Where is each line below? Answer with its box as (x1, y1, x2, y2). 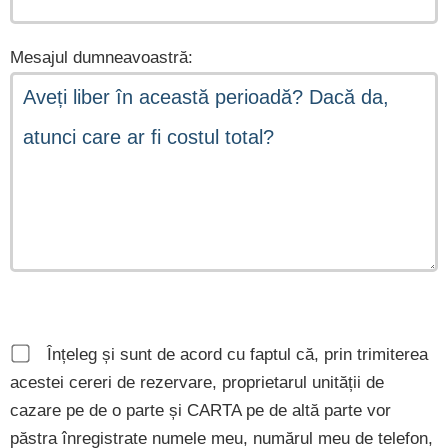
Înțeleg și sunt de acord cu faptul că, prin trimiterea (47, 345, 428, 365)
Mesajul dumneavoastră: (10, 48, 193, 68)
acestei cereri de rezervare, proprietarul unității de (10, 373, 384, 393)
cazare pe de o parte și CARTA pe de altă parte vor (10, 401, 391, 421)
